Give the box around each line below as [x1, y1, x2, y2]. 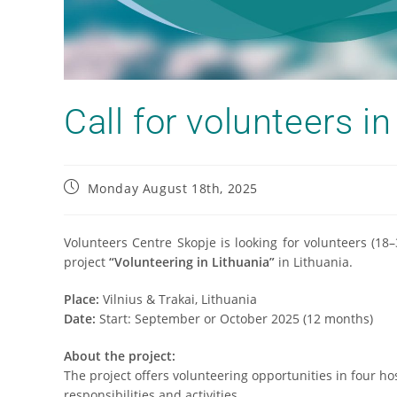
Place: [64, 291, 99, 308]
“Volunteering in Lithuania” [109, 253, 275, 271]
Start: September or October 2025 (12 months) [96, 310, 373, 328]
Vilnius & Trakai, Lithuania [99, 291, 257, 308]
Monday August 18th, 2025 [87, 180, 259, 198]
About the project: [64, 347, 175, 365]
